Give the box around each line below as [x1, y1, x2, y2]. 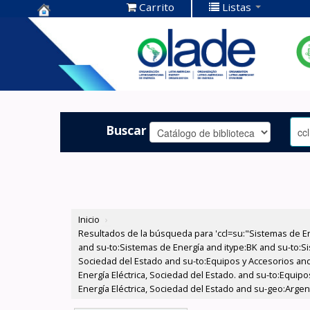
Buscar [106, 121, 147, 138]
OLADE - [37, 61, 90, 80]
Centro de [37, 18, 102, 37]
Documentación [37, 39, 140, 58]
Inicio [78, 213, 100, 226]
